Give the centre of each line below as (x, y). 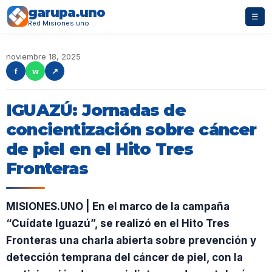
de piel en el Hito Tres (100, 149)
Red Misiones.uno (59, 23)
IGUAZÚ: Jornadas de (96, 110)
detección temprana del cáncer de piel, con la (124, 257)
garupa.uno (66, 12)
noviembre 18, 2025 (43, 56)
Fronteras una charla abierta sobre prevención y (131, 240)
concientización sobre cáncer (131, 130)
